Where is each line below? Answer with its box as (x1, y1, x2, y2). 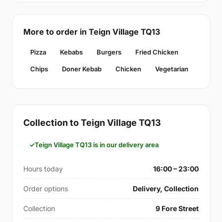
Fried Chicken (135, 48, 178, 56)
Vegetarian (155, 65, 188, 73)
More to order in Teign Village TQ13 (23, 27, 160, 37)
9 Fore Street (156, 204, 199, 213)
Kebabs (60, 48, 83, 56)
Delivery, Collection (133, 184, 199, 193)
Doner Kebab (62, 65, 102, 73)
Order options (23, 184, 68, 193)
